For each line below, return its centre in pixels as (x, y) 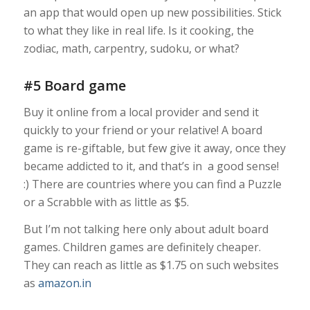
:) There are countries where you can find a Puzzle (152, 184)
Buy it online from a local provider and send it (141, 112)
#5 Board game (74, 86)
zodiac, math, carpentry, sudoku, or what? (131, 49)
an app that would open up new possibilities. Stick (152, 13)
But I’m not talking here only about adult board (146, 229)
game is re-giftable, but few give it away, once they (154, 148)
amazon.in (64, 283)
